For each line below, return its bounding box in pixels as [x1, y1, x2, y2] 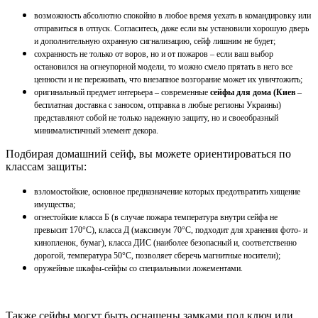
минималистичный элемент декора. [34, 126, 158, 136]
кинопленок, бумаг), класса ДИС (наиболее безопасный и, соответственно [34, 238, 297, 248]
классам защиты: [6, 160, 87, 173]
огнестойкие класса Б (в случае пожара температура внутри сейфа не [34, 212, 278, 223]
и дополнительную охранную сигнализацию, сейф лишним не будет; [34, 36, 275, 47]
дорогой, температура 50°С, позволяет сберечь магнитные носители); [34, 251, 280, 261]
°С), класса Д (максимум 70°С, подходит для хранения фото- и [82, 225, 307, 236]
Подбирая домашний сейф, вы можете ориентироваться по [6, 148, 291, 160]
